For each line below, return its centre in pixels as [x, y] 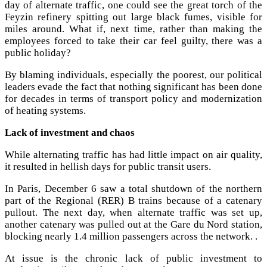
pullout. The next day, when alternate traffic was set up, [133, 212]
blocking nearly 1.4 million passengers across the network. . [131, 236]
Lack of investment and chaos [70, 132]
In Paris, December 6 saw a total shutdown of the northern [133, 188]
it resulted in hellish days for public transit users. [108, 166]
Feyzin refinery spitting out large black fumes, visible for [133, 17]
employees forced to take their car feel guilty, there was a [133, 41]
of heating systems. [45, 110]
